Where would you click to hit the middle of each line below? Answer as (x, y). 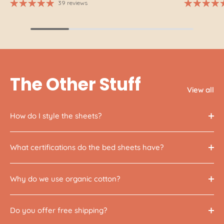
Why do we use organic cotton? (65, 179)
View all (200, 90)
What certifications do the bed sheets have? (87, 147)
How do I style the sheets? (56, 116)
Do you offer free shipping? (58, 210)
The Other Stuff (75, 85)
